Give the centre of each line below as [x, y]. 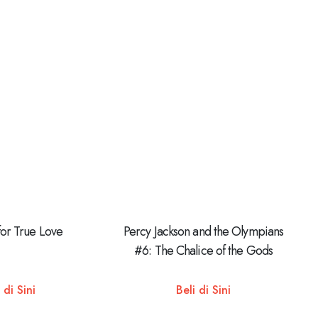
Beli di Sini [204, 290]
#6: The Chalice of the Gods [203, 251]
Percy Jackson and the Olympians [204, 232]
